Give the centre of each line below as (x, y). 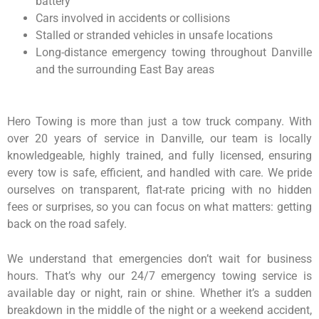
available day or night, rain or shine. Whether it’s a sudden (159, 293)
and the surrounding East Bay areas (125, 69)
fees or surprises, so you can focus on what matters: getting (159, 206)
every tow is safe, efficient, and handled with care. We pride (159, 172)
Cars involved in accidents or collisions (133, 18)
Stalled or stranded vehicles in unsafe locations (154, 35)
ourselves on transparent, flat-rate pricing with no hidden (159, 189)
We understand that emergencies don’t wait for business (159, 258)
